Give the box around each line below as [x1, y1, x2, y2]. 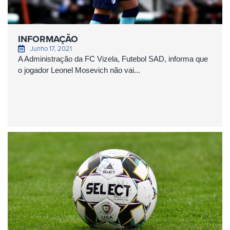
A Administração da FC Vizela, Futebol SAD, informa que [18, 54, 208, 63]
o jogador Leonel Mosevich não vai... [18, 66, 140, 74]
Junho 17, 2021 [30, 44, 72, 53]
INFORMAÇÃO [18, 32, 78, 46]
